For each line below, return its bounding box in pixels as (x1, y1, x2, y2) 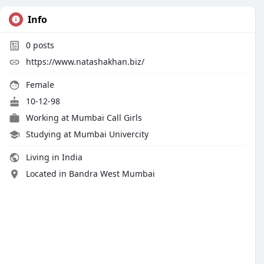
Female (24, 79, 54, 90)
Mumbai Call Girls (71, 112, 142, 123)
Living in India (24, 151, 82, 163)
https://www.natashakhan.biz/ (26, 56, 144, 67)
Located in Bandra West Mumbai (26, 168, 155, 179)
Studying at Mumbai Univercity (26, 128, 148, 140)
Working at (26, 112, 71, 123)
